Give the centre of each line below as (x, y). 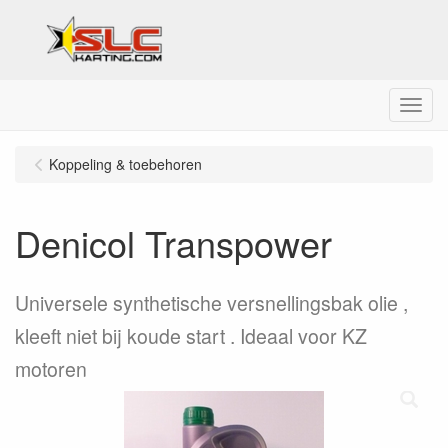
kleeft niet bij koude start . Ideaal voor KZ (191, 336)
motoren (51, 369)
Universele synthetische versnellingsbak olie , (211, 303)
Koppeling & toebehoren (125, 164)
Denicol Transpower (173, 242)
